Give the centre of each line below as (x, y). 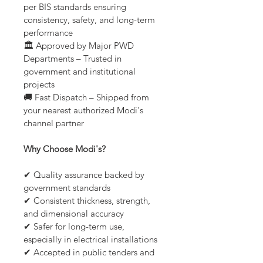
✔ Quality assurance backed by (85, 175)
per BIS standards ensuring (76, 7)
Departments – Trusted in (74, 59)
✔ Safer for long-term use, (75, 227)
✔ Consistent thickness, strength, (88, 201)
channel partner (54, 123)
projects (39, 85)
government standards (67, 188)
